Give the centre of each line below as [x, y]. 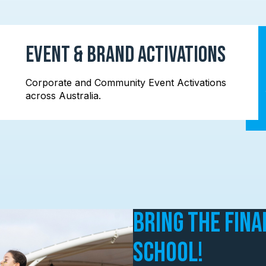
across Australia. [64, 96]
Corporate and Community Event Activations [126, 83]
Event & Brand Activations [126, 55]
